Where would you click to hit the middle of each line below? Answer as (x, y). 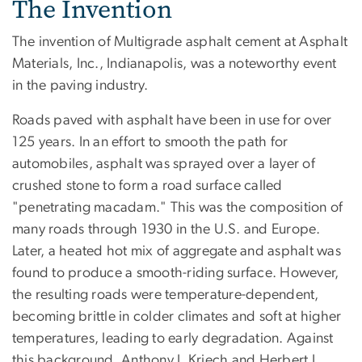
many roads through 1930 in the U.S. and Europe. (166, 229)
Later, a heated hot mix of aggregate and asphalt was (177, 251)
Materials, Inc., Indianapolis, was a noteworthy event (175, 63)
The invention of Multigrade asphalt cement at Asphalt (180, 42)
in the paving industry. (80, 85)
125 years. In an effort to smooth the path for (150, 142)
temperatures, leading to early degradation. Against (173, 338)
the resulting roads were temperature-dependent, (166, 295)
